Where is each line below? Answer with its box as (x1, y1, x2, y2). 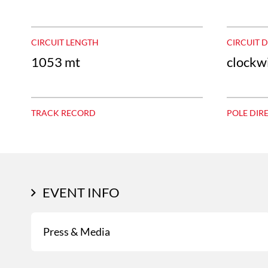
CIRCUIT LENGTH (31, 36, 99, 47)
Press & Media (43, 224, 110, 238)
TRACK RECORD (31, 107, 96, 118)
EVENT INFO (42, 184, 120, 200)
